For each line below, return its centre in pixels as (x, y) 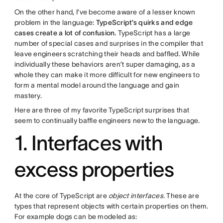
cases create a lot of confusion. (66, 33)
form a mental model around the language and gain (97, 85)
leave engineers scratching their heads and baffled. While (107, 54)
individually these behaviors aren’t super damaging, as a (105, 64)
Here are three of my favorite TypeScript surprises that (102, 110)
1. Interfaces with (88, 143)
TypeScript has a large (154, 33)
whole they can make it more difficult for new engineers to (107, 74)
